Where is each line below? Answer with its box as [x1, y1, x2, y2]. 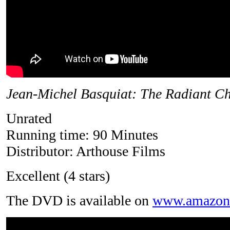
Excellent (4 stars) [6, 168, 110, 184]
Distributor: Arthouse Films [6, 143, 165, 160]
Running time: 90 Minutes [6, 127, 158, 143]
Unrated [6, 110, 52, 127]
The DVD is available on [6, 193, 152, 209]
